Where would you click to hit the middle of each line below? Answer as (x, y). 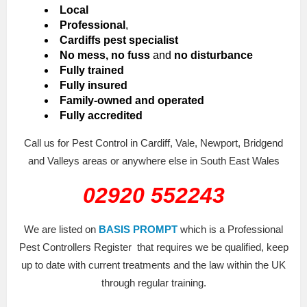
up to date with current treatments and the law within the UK (153, 265)
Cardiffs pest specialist (119, 40)
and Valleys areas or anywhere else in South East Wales (153, 160)
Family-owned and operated (132, 100)
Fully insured (94, 85)
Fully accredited (101, 115)
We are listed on (61, 229)
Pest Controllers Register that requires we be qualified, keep (153, 247)
